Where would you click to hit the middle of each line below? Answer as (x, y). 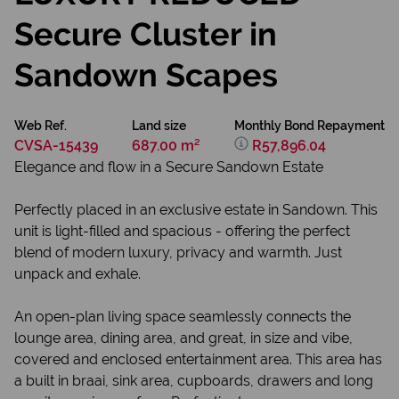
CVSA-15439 (56, 146)
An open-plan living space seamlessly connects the (183, 317)
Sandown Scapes (146, 75)
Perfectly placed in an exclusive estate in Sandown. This (196, 210)
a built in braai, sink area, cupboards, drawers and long (194, 381)
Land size (159, 126)
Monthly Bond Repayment (309, 126)
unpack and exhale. (77, 274)
